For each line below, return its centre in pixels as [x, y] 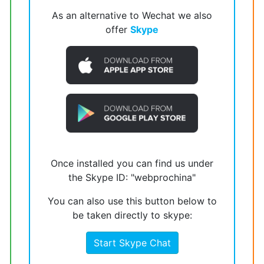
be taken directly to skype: [132, 215]
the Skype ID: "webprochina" [132, 177]
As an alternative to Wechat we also [132, 15]
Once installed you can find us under [132, 163]
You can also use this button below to [132, 201]
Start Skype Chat [132, 242]
